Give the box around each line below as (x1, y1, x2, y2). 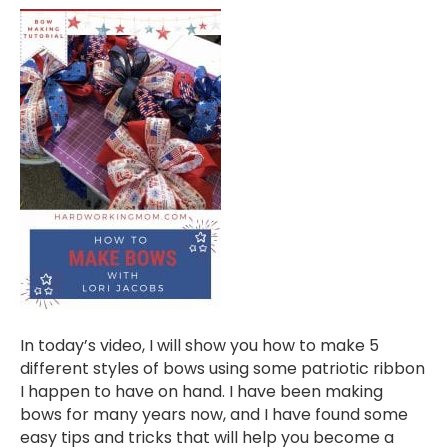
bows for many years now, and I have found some (20, 403, 408, 427)
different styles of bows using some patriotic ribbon (20, 357, 425, 381)
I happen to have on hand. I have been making (20, 380, 383, 404)
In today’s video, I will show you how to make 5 (20, 334, 379, 358)
